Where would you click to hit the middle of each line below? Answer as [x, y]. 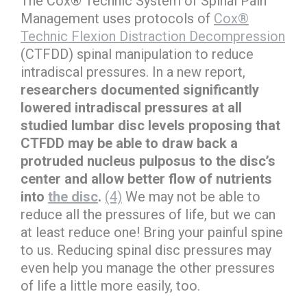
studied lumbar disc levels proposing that [150, 125]
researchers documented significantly [140, 90]
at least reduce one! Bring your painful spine [152, 232]
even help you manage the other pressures [148, 268]
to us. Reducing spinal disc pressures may [146, 250]
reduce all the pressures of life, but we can [148, 214]
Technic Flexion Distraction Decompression [153, 36]
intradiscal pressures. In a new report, [133, 72]
